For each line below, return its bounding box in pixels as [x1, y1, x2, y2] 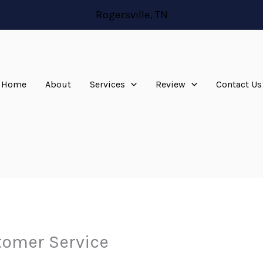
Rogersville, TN [95, 8, 168, 21]
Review [156, 78, 186, 90]
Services [90, 78, 126, 90]
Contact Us [215, 78, 262, 90]
